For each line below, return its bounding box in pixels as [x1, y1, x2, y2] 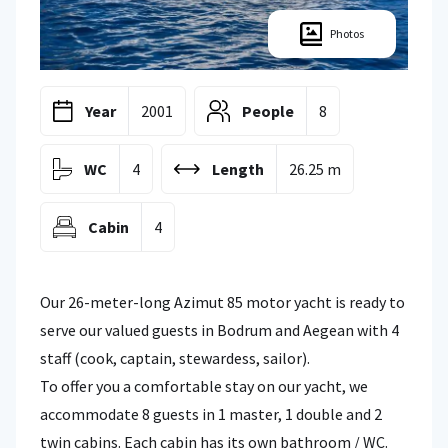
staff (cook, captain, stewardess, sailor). [40, 348, 310, 368]
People [242, 101, 295, 121]
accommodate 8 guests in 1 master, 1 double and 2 [40, 404, 382, 424]
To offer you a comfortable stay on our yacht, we [40, 376, 368, 396]
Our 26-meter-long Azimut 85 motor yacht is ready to [40, 292, 405, 312]
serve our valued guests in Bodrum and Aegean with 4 [40, 320, 399, 340]
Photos [329, 26, 364, 41]
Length [211, 159, 264, 179]
